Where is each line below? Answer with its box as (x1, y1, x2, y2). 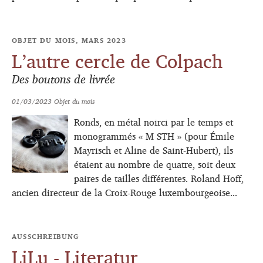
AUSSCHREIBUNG (12, 230, 80, 244)
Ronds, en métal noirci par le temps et (74, 113, 233, 131)
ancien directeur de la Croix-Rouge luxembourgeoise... (12, 184, 237, 202)
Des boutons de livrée (12, 68, 115, 90)
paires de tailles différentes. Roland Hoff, (74, 170, 244, 188)
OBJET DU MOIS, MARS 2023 (12, 33, 126, 48)
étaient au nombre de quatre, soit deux (74, 156, 235, 174)
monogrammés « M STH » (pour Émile (74, 127, 234, 146)
